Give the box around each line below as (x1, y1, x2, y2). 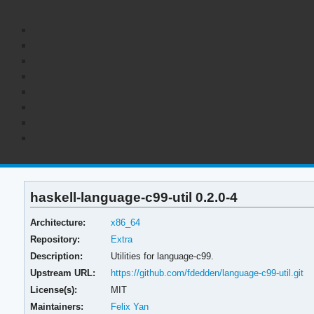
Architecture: (30, 217, 86, 228)
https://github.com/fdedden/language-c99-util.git (110, 267, 303, 278)
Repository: (30, 233, 81, 245)
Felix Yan (110, 301, 149, 312)
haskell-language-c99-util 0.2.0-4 (30, 189, 238, 205)
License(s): (30, 284, 78, 295)
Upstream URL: (30, 267, 96, 278)
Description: (30, 250, 83, 261)
